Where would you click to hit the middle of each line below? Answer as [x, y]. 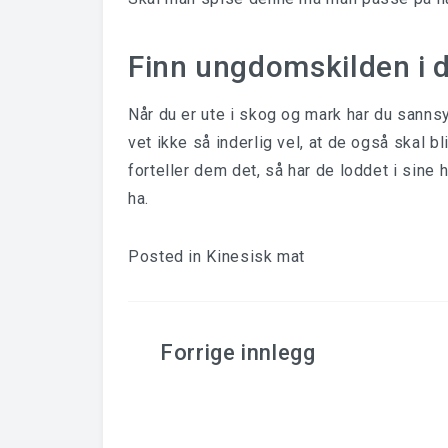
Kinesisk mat [256, 256]
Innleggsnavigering [260, 354]
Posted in [167, 256]
